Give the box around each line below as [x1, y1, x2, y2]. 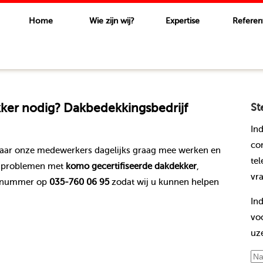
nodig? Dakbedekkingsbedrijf [18, 101, 188, 116]
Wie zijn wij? [89, 16, 134, 25]
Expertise [166, 16, 200, 25]
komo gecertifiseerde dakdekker [65, 161, 197, 171]
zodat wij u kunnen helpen [109, 177, 219, 187]
